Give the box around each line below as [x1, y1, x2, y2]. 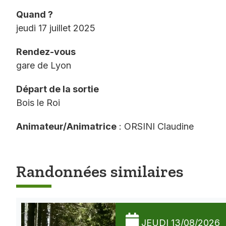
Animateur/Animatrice [16, 121, 117, 132]
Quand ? [16, 9, 53, 20]
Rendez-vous [16, 46, 76, 58]
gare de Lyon [16, 60, 71, 71]
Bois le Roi [16, 97, 60, 108]
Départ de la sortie [16, 84, 99, 95]
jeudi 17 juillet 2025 [16, 23, 95, 34]
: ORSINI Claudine [117, 121, 194, 132]
